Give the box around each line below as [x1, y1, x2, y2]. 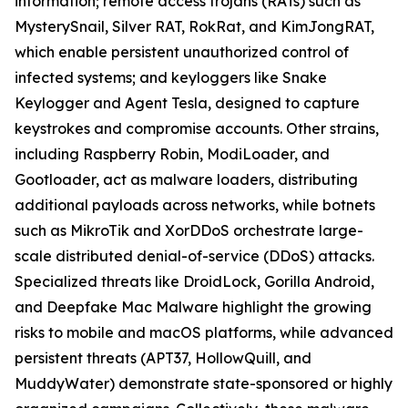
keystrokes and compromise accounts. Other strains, [15, 119, 379, 138]
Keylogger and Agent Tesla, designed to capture [15, 94, 360, 113]
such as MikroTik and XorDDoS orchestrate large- [15, 221, 363, 240]
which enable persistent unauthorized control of [15, 43, 349, 62]
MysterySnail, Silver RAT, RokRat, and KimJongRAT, [15, 17, 374, 36]
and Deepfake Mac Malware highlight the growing [15, 298, 372, 317]
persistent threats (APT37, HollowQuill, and [15, 349, 311, 368]
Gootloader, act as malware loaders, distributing [15, 170, 358, 189]
